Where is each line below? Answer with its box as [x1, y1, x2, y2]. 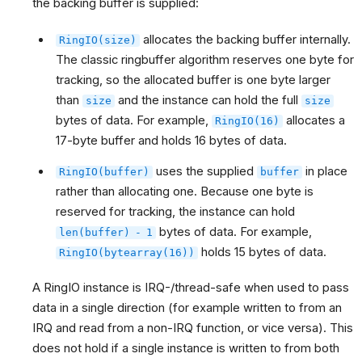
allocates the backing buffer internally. [140, 32, 351, 47]
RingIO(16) [215, 114, 280, 127]
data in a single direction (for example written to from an [32, 300, 342, 315]
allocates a [283, 112, 346, 128]
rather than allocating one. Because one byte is [56, 184, 314, 200]
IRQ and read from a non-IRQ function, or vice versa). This [32, 320, 353, 335]
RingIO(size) [59, 33, 137, 46]
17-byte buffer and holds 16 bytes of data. [56, 133, 288, 148]
